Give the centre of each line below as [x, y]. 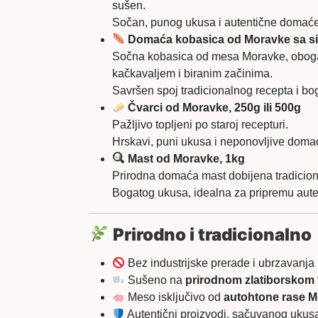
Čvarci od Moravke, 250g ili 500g [215, 107]
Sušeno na [155, 280]
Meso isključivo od [175, 297]
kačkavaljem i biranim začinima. [192, 73]
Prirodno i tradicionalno [213, 234]
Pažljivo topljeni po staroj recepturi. [200, 124]
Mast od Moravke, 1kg [187, 158]
